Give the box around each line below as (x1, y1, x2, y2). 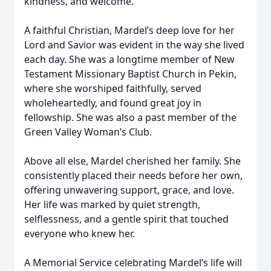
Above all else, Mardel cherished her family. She (24, 154, 241, 168)
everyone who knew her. (24, 227, 135, 240)
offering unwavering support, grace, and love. (24, 183, 234, 197)
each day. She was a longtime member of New (24, 53, 235, 66)
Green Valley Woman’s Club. (24, 125, 152, 139)
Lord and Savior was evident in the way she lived (24, 38, 244, 51)
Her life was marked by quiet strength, (24, 198, 200, 211)
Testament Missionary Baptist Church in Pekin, (24, 67, 237, 80)
